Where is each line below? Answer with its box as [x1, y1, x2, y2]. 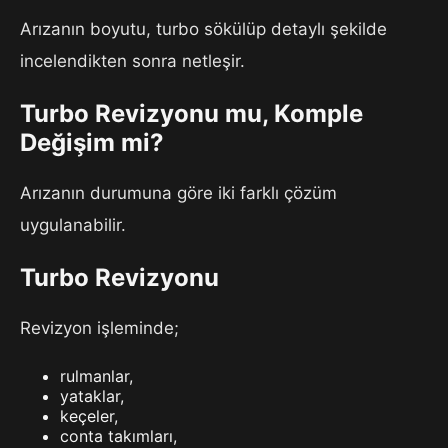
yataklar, [60, 386, 124, 407]
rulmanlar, [60, 366, 133, 387]
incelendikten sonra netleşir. [20, 51, 245, 72]
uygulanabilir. [20, 215, 126, 236]
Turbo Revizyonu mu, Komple [20, 99, 363, 129]
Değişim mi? [20, 128, 164, 158]
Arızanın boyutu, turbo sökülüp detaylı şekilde [20, 19, 387, 40]
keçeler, [60, 406, 118, 427]
